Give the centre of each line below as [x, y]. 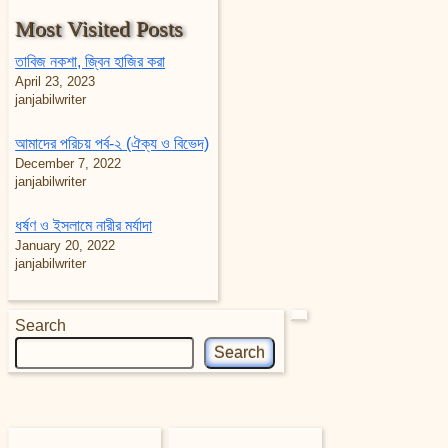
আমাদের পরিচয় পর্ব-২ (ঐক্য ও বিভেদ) [112, 143]
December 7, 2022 [68, 163]
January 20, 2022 [65, 245]
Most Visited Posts [99, 29]
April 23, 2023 [55, 81]
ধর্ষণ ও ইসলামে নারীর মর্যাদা [84, 225]
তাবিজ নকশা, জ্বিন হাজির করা [90, 61]
